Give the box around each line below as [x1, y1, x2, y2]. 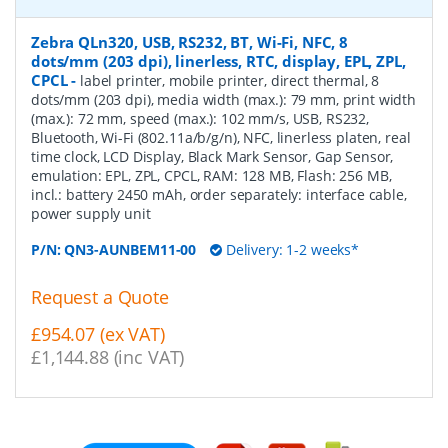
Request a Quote [31, 285, 169, 310]
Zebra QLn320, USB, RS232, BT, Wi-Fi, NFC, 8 [31, 32, 348, 53]
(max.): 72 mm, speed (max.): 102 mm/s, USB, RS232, [31, 109, 369, 129]
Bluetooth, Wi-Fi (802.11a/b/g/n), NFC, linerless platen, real [31, 128, 411, 148]
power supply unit [31, 204, 151, 224]
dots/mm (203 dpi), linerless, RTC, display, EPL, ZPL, [31, 51, 406, 72]
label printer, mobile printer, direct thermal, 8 [80, 71, 380, 91]
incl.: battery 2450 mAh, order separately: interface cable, [31, 185, 407, 205]
